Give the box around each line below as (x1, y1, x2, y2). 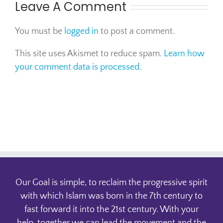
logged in (64, 26, 99, 37)
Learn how (164, 49, 205, 59)
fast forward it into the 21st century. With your (24, 205, 199, 215)
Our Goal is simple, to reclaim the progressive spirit (15, 178, 208, 188)
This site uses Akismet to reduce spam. (15, 49, 164, 59)
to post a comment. (99, 26, 175, 37)
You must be (15, 26, 64, 37)
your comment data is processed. (15, 62, 141, 73)
